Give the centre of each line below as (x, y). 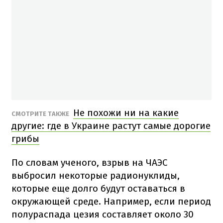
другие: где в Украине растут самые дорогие (111, 125)
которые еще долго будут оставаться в (98, 188)
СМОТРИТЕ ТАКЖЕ (41, 113)
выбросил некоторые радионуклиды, (96, 175)
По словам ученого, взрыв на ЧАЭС (90, 162)
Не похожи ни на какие (126, 112)
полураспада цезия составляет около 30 (103, 214)
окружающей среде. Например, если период (111, 201)
